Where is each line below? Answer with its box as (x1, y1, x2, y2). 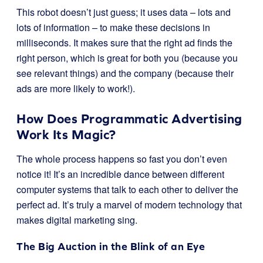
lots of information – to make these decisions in (16, 21, 210, 34)
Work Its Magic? (16, 127, 116, 142)
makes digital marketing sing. (16, 213, 137, 227)
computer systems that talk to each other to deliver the (16, 183, 238, 196)
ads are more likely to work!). (16, 82, 135, 95)
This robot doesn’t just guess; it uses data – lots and (16, 5, 231, 19)
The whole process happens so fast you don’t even (16, 152, 227, 166)
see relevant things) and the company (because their (16, 66, 234, 80)
